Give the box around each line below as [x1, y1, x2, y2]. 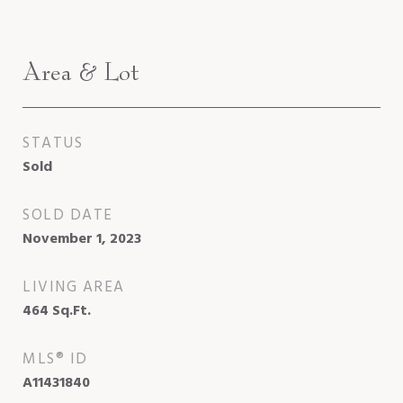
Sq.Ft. [52, 299, 91, 323]
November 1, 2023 [22, 227, 141, 251]
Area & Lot [22, 56, 139, 87]
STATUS [22, 130, 83, 156]
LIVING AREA [22, 274, 125, 300]
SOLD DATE [22, 202, 113, 228]
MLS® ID [22, 346, 88, 372]
